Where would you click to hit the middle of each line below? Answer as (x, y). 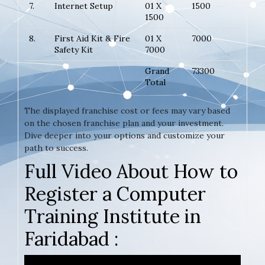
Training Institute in (113, 216)
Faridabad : (71, 238)
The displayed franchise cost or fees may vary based (127, 110)
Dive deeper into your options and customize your (125, 135)
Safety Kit (74, 49)
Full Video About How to (131, 171)
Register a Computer (115, 193)
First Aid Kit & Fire (92, 38)
